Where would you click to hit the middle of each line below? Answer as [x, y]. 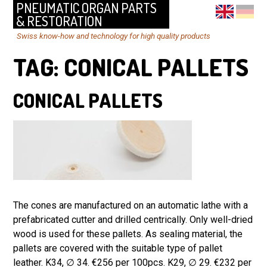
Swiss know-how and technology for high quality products [113, 36]
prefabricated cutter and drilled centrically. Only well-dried [133, 220]
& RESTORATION [59, 21]
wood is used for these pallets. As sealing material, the [128, 234]
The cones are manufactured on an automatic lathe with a [131, 206]
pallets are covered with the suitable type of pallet [118, 249]
